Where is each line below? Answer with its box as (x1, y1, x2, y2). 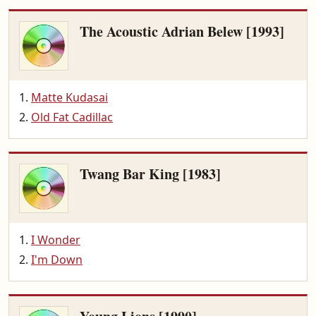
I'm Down (31, 252, 83, 267)
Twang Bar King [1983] (80, 164, 221, 184)
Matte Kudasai (31, 90, 108, 105)
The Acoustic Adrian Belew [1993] (80, 21, 284, 42)
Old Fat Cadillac (31, 109, 113, 125)
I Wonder (31, 232, 80, 248)
